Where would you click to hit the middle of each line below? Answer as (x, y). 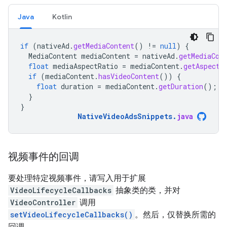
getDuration (181, 86)
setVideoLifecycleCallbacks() (71, 215)
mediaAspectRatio (85, 66)
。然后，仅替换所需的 (175, 215)
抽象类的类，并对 (147, 190)
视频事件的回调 (44, 157)
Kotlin (62, 17)
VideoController (43, 202)
